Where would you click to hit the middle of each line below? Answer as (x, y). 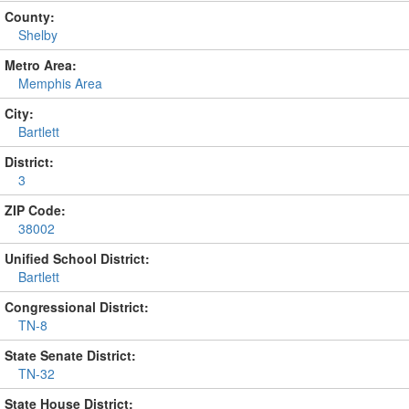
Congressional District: (77, 307)
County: (30, 16)
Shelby (38, 35)
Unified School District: (77, 258)
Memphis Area (60, 83)
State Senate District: (70, 355)
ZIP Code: (35, 210)
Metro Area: (41, 65)
